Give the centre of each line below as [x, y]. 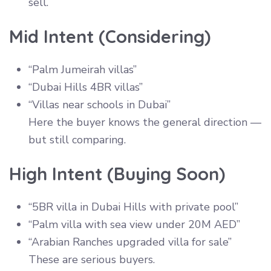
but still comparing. [77, 139]
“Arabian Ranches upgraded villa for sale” [130, 242]
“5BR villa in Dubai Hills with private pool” [133, 207]
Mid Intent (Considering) [110, 36]
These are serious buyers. [92, 259]
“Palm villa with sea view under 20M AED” [134, 224]
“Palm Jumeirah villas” [83, 69]
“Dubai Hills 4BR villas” [86, 87]
